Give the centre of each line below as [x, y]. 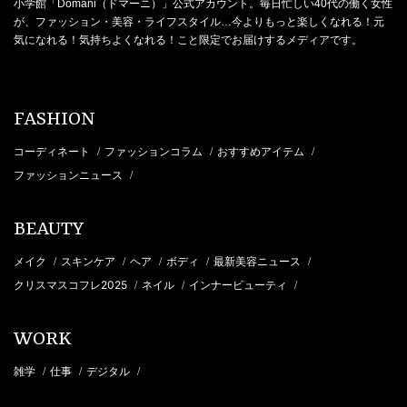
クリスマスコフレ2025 [72, 284]
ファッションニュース [69, 174]
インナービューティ [239, 284]
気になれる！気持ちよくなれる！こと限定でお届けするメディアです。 [188, 40]
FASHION [55, 119]
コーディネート [53, 151]
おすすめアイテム [262, 151]
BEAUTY [49, 229]
